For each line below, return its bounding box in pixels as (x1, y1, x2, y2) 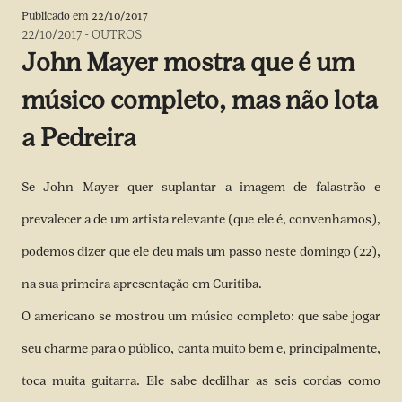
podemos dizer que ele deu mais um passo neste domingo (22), (22, 244, 380, 259)
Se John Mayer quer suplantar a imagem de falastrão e (22, 179, 380, 195)
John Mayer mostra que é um (22, 48, 354, 77)
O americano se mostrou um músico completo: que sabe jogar (22, 309, 380, 324)
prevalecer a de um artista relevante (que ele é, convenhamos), (22, 212, 380, 227)
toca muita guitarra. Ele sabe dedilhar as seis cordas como (22, 373, 380, 389)
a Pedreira (22, 123, 136, 153)
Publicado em (22, 9, 92, 22)
